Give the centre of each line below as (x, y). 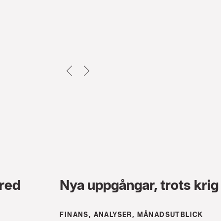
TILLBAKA (94, 69)
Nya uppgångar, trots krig (139, 184)
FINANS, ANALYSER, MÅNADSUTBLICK (132, 214)
